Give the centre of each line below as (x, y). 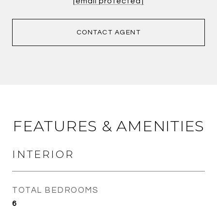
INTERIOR (43, 154)
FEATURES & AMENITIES (108, 126)
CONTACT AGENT (108, 32)
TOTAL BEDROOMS (55, 190)
